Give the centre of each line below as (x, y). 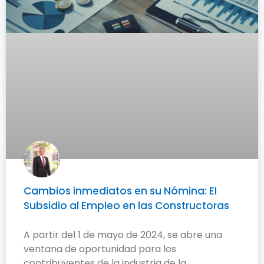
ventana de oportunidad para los (100, 249)
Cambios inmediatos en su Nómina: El (120, 191)
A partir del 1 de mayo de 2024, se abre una (123, 235)
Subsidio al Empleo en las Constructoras (126, 206)
